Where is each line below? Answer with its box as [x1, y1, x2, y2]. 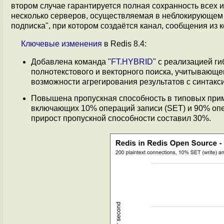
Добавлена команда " [31, 57, 111, 66]
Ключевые [21, 39, 59, 48]
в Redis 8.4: [102, 39, 146, 48]
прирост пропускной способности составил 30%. [31, 114, 211, 123]
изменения [61, 39, 102, 48]
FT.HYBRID [111, 57, 153, 66]
